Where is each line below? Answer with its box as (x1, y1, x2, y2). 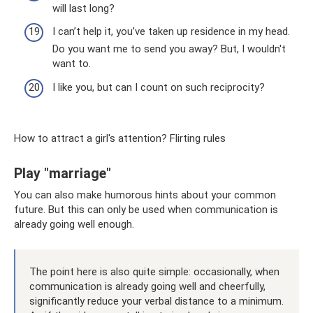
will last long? (52, 1, 115, 15)
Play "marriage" (14, 165, 111, 182)
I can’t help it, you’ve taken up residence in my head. (52, 25, 290, 38)
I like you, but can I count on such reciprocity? (52, 80, 265, 94)
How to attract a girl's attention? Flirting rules (14, 131, 226, 145)
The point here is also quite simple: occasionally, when (29, 265, 279, 278)
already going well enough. (14, 217, 134, 231)
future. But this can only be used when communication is (14, 203, 278, 216)
